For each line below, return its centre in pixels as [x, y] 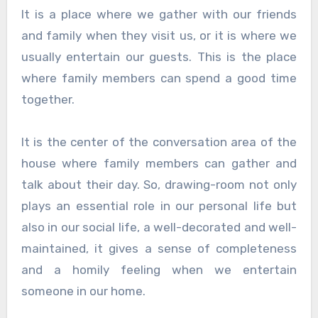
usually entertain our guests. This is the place [159, 56]
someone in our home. [83, 291]
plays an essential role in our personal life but [159, 205]
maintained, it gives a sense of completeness [159, 248]
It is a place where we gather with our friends [159, 14]
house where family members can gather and [159, 163]
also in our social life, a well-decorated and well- [159, 227]
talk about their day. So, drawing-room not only [159, 184]
